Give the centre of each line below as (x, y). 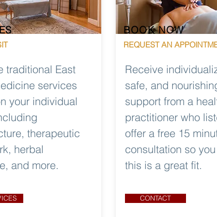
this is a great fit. (163, 165)
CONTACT (155, 198)
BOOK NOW (154, 30)
